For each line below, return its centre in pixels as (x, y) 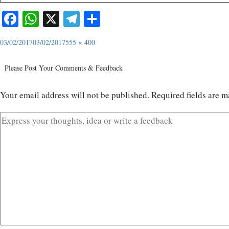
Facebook (50, 18)
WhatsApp (74, 18)
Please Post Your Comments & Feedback (64, 67)
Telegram (110, 18)
